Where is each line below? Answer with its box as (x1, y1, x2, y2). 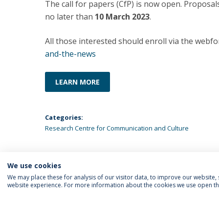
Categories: (45, 113, 83, 122)
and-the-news (45, 48, 96, 59)
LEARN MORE (55, 77, 100, 87)
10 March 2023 (95, 11, 150, 22)
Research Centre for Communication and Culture (45, 124, 189, 132)
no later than (45, 11, 95, 22)
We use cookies (7, 161, 61, 170)
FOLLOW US (50, 207, 88, 216)
